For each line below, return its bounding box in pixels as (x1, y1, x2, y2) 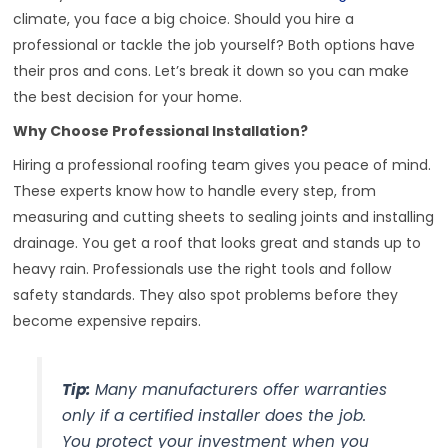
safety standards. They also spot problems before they (13, 284, 399, 305)
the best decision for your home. (13, 86, 243, 107)
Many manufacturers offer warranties (89, 378, 387, 400)
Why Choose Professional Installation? (13, 120, 309, 141)
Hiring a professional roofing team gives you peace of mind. (13, 154, 432, 175)
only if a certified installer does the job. (61, 404, 366, 426)
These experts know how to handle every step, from (13, 180, 377, 201)
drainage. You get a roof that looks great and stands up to (13, 232, 422, 253)
